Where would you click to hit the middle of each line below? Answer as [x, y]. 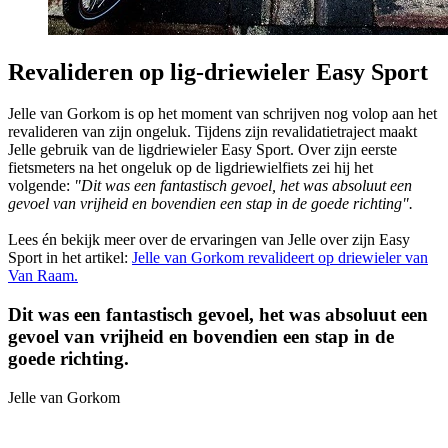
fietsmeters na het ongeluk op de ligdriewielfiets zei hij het [190, 168]
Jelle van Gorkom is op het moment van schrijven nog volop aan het [222, 114]
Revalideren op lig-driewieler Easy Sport [218, 71]
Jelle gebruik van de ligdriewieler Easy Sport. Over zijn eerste [202, 150]
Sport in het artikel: [70, 258]
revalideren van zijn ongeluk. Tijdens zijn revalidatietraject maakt [212, 132]
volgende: [41, 186]
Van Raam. [43, 276]
